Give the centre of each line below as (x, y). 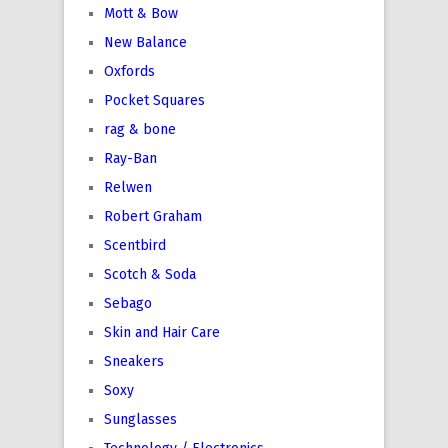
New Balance (145, 42)
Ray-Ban (130, 158)
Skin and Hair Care (162, 332)
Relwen (128, 187)
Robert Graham (153, 216)
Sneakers (134, 361)
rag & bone (140, 129)
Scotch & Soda (150, 274)
